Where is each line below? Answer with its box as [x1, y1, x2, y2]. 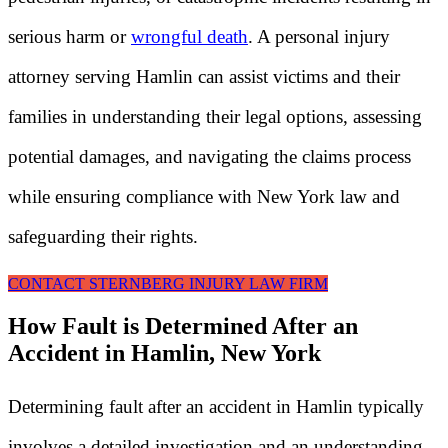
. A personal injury [248, 25, 390, 47]
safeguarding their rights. [8, 225, 198, 247]
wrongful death [131, 25, 248, 47]
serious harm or [8, 25, 131, 47]
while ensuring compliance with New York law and [8, 185, 400, 207]
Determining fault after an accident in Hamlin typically [8, 396, 424, 418]
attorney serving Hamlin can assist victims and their [8, 65, 400, 87]
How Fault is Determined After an [8, 313, 358, 340]
